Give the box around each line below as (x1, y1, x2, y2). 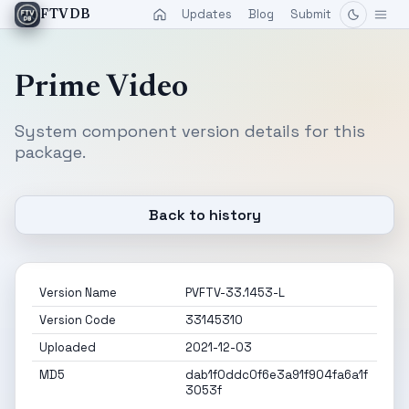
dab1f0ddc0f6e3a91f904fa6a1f (185, 367, 368, 383)
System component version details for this (15, 121, 365, 142)
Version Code (39, 312, 116, 328)
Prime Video (15, 73, 188, 104)
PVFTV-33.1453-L (185, 285, 285, 300)
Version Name (39, 285, 117, 300)
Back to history (148, 205, 261, 225)
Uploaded (39, 340, 96, 355)
